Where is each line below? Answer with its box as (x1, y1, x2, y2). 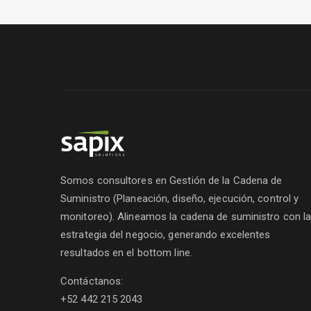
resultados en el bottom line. (60, 246, 192, 259)
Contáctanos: (60, 275, 124, 287)
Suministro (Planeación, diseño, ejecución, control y (60, 192, 299, 205)
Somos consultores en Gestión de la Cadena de (60, 174, 283, 187)
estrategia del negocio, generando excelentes (60, 228, 271, 241)
